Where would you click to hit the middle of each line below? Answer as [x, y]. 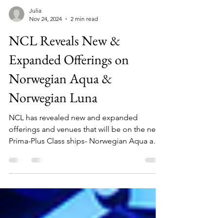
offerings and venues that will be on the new [85, 147]
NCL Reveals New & [64, 58]
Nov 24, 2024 [45, 36]
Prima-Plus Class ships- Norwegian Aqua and [86, 158]
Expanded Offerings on [69, 77]
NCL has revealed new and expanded [73, 135]
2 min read [84, 36]
